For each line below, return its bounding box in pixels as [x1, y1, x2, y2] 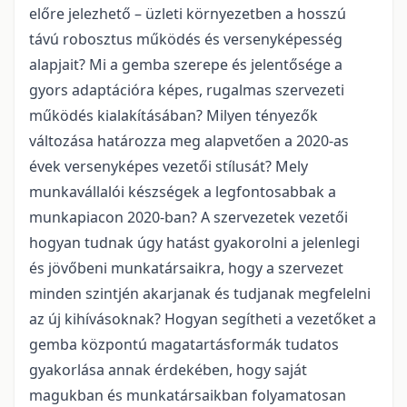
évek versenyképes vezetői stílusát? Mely [29, 156, 308, 176]
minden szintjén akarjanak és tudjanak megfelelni [29, 283, 371, 303]
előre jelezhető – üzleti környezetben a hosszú [29, 4, 346, 24]
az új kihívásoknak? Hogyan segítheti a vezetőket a [29, 309, 376, 329]
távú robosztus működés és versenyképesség [29, 29, 342, 49]
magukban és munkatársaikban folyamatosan [29, 385, 346, 405]
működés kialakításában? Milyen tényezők [29, 105, 318, 125]
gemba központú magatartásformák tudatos [29, 334, 339, 354]
